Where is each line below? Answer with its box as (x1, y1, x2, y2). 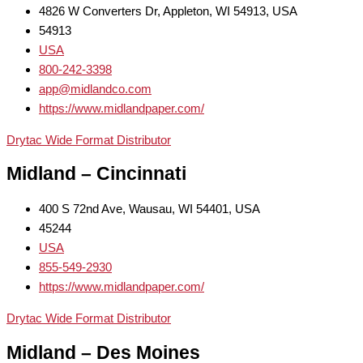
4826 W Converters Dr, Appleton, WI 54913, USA (39, 3, 297, 18)
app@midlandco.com (39, 81, 152, 96)
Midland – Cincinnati (6, 164, 186, 185)
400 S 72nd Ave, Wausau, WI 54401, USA (39, 202, 260, 216)
